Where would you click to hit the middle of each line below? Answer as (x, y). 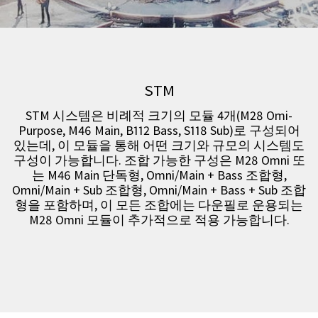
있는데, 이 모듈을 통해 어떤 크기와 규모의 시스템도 (159, 145)
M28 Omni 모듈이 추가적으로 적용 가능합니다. (159, 220)
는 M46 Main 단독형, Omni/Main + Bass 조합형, (159, 175)
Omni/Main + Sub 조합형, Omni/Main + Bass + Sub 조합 (159, 190)
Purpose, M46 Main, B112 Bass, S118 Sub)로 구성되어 (159, 130)
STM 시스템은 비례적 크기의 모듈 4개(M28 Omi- (159, 115)
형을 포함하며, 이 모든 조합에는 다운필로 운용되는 (159, 205)
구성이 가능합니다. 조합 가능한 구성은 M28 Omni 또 (159, 160)
